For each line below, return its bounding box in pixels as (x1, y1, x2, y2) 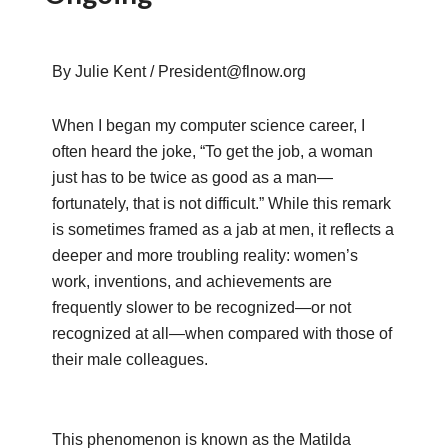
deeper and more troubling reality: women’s (52, 247, 359, 264)
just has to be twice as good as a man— (52, 169, 334, 186)
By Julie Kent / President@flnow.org (52, 63, 307, 80)
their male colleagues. (52, 351, 209, 368)
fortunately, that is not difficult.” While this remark (52, 195, 392, 212)
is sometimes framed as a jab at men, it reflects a (52, 221, 395, 238)
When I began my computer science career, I (52, 117, 366, 134)
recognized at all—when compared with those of (52, 325, 393, 342)
